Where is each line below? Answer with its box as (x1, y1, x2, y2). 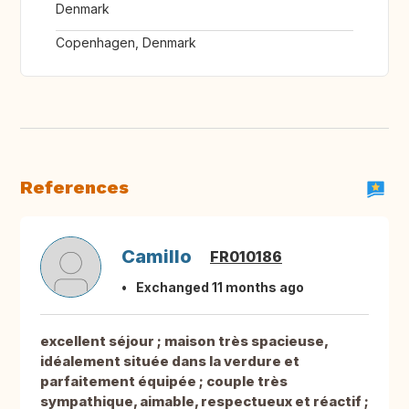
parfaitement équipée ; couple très (40, 372, 288, 391)
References (20, 176, 129, 199)
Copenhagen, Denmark (56, 35, 196, 51)
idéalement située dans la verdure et (40, 352, 299, 371)
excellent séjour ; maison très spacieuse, (40, 332, 328, 351)
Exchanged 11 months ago (136, 279, 304, 296)
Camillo (121, 246, 192, 268)
